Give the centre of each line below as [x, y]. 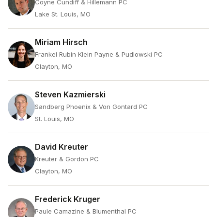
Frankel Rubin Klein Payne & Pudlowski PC [99, 54]
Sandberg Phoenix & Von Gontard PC [91, 107]
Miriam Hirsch [61, 42]
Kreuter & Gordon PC [67, 159]
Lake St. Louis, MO [63, 14]
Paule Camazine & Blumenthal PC [86, 211]
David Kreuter [62, 147]
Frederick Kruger [68, 199]
